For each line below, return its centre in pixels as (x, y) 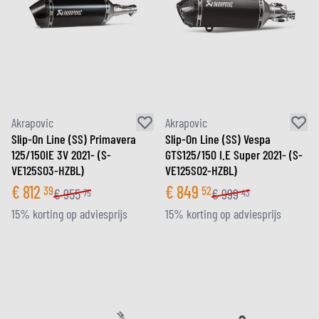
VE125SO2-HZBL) (201, 170)
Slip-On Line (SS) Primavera (74, 139)
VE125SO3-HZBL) (48, 170)
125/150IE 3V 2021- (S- (61, 155)
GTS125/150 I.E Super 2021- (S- (234, 155)
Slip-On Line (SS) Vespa (218, 139)
